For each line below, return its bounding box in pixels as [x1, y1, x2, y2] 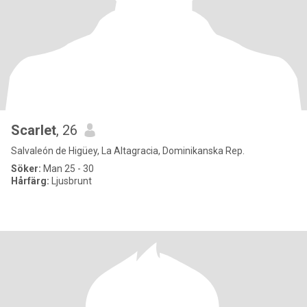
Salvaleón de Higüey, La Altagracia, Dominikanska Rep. [11, 145, 245, 156]
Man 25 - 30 [41, 163, 94, 174]
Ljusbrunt [49, 175, 92, 186]
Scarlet [11, 122, 56, 138]
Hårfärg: [11, 175, 49, 186]
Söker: [11, 163, 41, 174]
